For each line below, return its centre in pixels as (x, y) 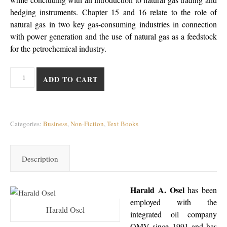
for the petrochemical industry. (58, 48)
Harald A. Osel (157, 190)
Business (55, 124)
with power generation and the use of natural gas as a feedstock (113, 36)
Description (40, 159)
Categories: (27, 124)
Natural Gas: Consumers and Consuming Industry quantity (102, 73)
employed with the (174, 202)
